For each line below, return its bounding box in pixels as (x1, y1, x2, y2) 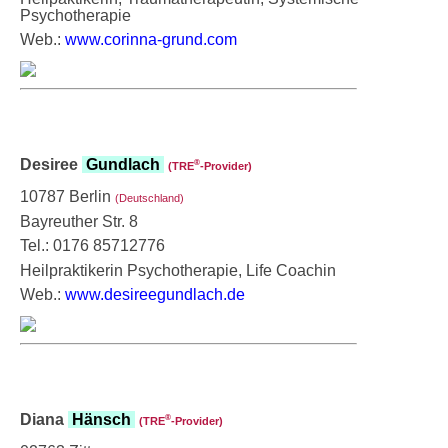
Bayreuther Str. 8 (20, 212, 138, 230)
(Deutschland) (115, 191, 184, 204)
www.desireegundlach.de (65, 285, 245, 303)
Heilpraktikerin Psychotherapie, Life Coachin (20, 261, 336, 279)
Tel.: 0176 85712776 (20, 236, 165, 254)
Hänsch (68, 410, 135, 428)
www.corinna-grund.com (65, 30, 237, 48)
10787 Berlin (20, 187, 115, 205)
